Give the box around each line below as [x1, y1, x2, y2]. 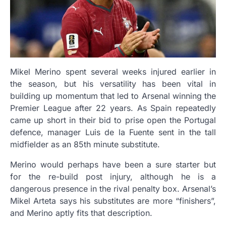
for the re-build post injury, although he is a [10, 172, 216, 182]
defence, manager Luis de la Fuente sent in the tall [10, 127, 216, 137]
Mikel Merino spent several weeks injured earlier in [10, 67, 216, 77]
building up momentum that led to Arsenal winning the [10, 91, 216, 101]
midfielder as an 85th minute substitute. [10, 139, 160, 149]
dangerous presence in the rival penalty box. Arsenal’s [10, 184, 216, 194]
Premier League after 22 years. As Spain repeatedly [10, 103, 216, 113]
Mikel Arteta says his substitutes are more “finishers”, [10, 196, 216, 206]
